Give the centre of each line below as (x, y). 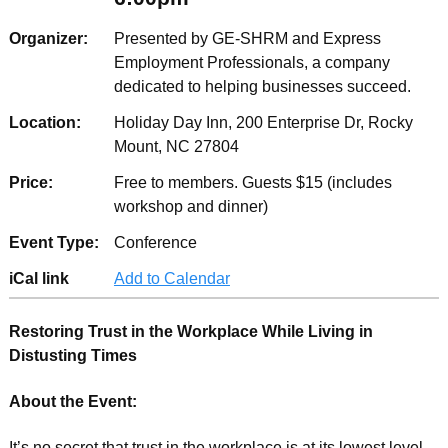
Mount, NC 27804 (176, 146)
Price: (30, 182)
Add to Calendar (171, 278)
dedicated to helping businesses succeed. (262, 86)
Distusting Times (78, 355)
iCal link (38, 278)
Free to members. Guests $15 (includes (252, 182)
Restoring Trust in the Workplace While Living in (190, 331)
